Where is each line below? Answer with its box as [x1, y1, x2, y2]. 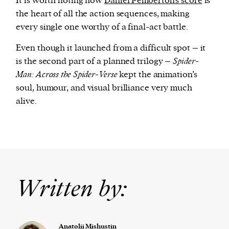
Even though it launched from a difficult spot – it [16, 42, 206, 54]
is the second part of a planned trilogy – [16, 55, 173, 67]
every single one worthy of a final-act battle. [16, 21, 188, 33]
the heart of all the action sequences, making [16, 8, 190, 19]
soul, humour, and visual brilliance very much [16, 82, 192, 94]
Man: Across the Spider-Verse [16, 68, 118, 80]
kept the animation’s [117, 68, 197, 80]
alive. [16, 95, 37, 107]
